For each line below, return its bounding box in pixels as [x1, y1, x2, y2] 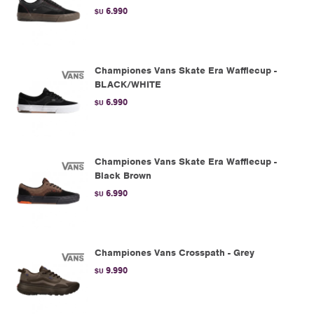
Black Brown [95, 170, 151, 182]
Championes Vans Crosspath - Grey [95, 247, 254, 259]
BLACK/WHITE [95, 78, 161, 90]
